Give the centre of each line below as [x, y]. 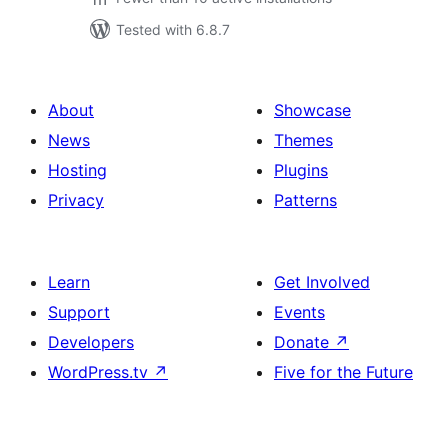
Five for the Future [343, 372]
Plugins [301, 170]
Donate [304, 342]
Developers [91, 342]
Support [79, 312]
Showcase [312, 110]
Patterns [305, 200]
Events [299, 312]
